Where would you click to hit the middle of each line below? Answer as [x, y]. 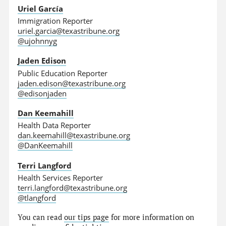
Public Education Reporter [63, 73]
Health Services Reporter [61, 177]
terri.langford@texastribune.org [73, 187]
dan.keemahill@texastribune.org [74, 135]
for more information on [152, 217]
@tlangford [37, 197]
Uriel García [41, 8]
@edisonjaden [42, 93]
